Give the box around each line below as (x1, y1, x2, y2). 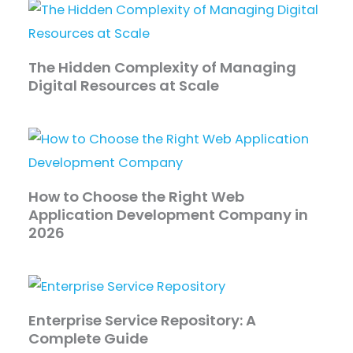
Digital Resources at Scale (28, 76, 220, 96)
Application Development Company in (28, 205, 309, 225)
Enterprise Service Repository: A (28, 310, 257, 331)
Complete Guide (28, 329, 149, 349)
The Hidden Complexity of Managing (28, 58, 297, 78)
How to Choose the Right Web (28, 187, 245, 207)
